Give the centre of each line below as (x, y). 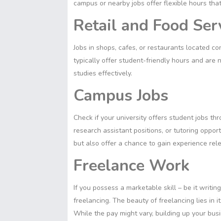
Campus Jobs (121, 95)
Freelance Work (131, 165)
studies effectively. (103, 73)
